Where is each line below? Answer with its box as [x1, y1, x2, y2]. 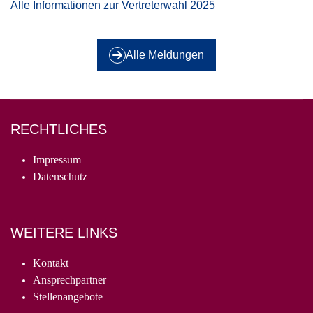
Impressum [33, 153, 81, 166]
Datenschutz [33, 170, 87, 182]
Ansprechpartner [33, 273, 106, 286]
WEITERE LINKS [10, 224, 117, 240]
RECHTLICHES [10, 121, 107, 137]
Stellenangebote [33, 290, 103, 303]
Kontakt [33, 256, 68, 269]
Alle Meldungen [126, 48, 204, 61]
